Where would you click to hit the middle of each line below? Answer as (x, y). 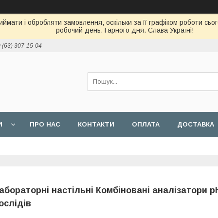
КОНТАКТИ (96, 124)
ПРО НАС (45, 124)
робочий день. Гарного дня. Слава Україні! (125, 30)
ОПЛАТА (146, 124)
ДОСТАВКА (196, 124)
